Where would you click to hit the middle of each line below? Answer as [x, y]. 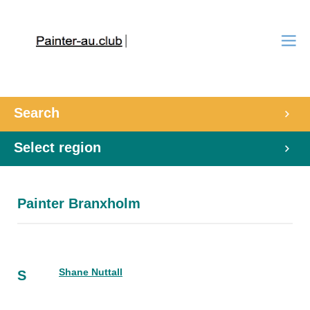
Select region [57, 147]
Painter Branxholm [79, 203]
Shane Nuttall [91, 272]
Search [37, 113]
